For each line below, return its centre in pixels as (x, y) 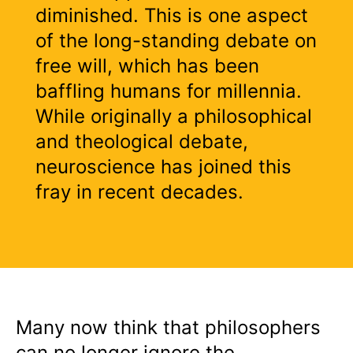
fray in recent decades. (139, 192)
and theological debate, (142, 142)
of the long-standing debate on (176, 41)
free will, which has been (147, 66)
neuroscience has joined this (163, 167)
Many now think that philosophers (168, 328)
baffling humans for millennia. (169, 91)
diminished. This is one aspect (172, 16)
